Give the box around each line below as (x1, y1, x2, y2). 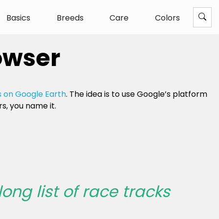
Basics (6, 12, 30, 23)
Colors (155, 12, 180, 23)
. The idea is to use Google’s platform (66, 88, 207, 100)
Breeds (56, 12, 84, 23)
